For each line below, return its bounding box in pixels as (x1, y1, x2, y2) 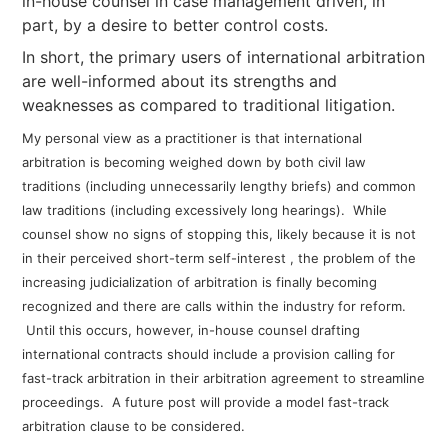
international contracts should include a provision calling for (22, 346, 396, 362)
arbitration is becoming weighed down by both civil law (22, 154, 367, 170)
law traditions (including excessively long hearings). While (22, 202, 388, 218)
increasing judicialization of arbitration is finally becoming (22, 274, 378, 290)
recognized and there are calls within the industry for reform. (22, 298, 407, 314)
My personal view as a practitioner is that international (22, 130, 363, 146)
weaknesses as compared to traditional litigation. (22, 95, 396, 115)
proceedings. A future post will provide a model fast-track (22, 394, 390, 410)
